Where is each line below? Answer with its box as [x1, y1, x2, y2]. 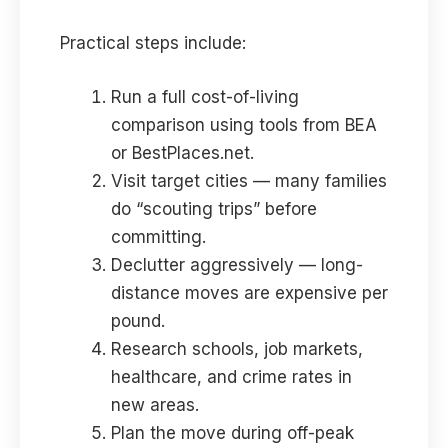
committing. [111, 226, 206, 247]
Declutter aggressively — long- [111, 254, 363, 275]
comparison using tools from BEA [111, 114, 377, 135]
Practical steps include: [60, 33, 246, 54]
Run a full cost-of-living [111, 86, 299, 107]
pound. [111, 310, 165, 331]
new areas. [111, 394, 199, 415]
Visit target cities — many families [111, 170, 387, 191]
